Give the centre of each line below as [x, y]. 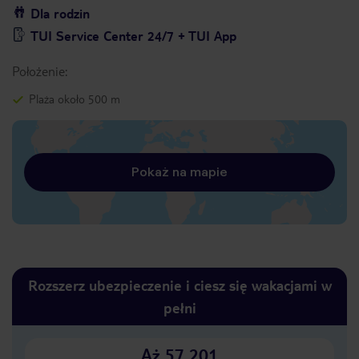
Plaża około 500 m [75, 99]
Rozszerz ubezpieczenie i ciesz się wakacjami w [179, 285]
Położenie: [40, 71]
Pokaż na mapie [179, 172]
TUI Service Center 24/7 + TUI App [133, 36]
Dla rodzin [60, 13]
